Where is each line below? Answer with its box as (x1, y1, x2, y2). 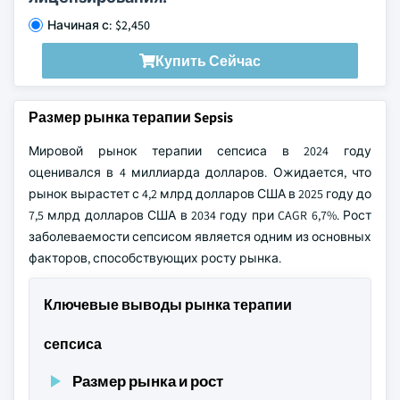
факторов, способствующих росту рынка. (29, 250, 281, 266)
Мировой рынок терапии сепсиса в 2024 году (29, 143, 371, 159)
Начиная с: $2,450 (47, 17, 150, 33)
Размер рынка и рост (72, 371, 223, 391)
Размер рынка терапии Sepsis (29, 108, 233, 127)
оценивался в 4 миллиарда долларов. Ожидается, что (29, 164, 371, 180)
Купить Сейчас (155, 51, 261, 71)
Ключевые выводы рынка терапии (44, 296, 292, 314)
